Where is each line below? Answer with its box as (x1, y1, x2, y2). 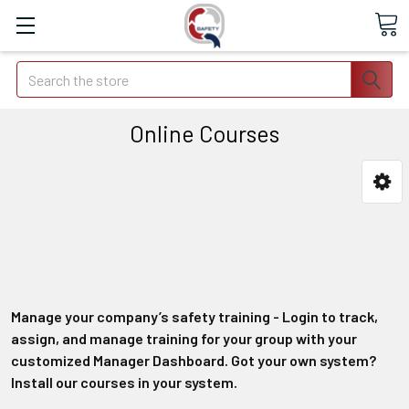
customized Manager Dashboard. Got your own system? (11, 351, 376, 369)
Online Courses (130, 120, 279, 147)
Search (16, 63, 58, 80)
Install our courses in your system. (11, 373, 237, 391)
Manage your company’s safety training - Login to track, (11, 308, 378, 325)
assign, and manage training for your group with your (11, 330, 357, 347)
